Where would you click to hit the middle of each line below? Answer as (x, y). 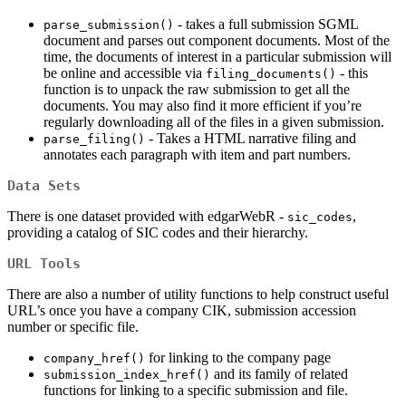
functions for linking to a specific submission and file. (196, 391)
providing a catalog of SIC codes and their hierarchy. (158, 233)
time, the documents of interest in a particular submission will (217, 57)
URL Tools (44, 264)
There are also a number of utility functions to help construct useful (198, 295)
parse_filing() (94, 140)
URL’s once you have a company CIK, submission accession (182, 311)
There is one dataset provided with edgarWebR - (147, 217)
